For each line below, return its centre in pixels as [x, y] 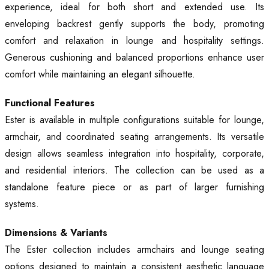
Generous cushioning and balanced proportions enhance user [134, 58]
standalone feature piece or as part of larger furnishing [134, 187]
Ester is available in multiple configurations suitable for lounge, [134, 120]
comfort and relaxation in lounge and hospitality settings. [134, 41]
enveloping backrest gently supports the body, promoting [134, 24]
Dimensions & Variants [56, 233]
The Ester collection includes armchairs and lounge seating [134, 250]
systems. [22, 204]
